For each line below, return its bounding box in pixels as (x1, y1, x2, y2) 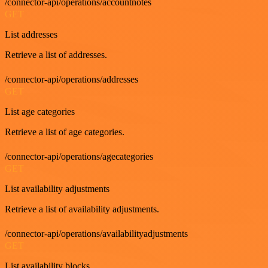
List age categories (5, 106, 75, 117)
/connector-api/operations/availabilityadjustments (5, 228, 188, 239)
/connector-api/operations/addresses (5, 74, 138, 84)
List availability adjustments (5, 183, 109, 194)
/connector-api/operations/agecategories (5, 151, 153, 162)
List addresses (5, 29, 57, 39)
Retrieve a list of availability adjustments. (5, 203, 159, 214)
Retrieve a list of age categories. (5, 126, 124, 137)
